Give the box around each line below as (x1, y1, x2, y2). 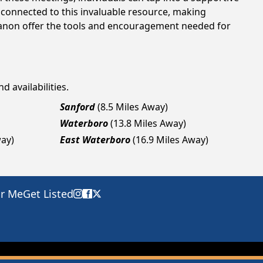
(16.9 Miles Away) (133, 133, 208, 146)
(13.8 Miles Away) (110, 117, 186, 130)
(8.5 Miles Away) (97, 100, 168, 113)
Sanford (60, 100, 95, 113)
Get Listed (23, 187, 73, 201)
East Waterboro (60, 133, 130, 146)
